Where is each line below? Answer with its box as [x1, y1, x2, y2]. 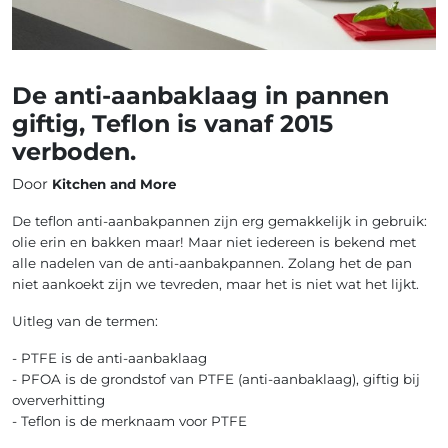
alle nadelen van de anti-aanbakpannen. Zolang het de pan [12, 254, 412, 271]
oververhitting [12, 391, 105, 408]
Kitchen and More [52, 175, 176, 192]
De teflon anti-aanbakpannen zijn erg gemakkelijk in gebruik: [12, 212, 427, 229]
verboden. [12, 136, 136, 166]
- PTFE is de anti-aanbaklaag [12, 349, 207, 366]
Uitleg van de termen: [12, 312, 158, 329]
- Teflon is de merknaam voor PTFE [12, 412, 247, 429]
